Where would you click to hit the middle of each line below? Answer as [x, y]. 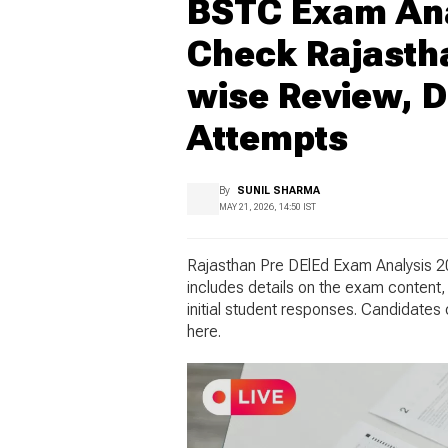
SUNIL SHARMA [278, 190]
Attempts [267, 138]
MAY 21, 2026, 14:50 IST [267, 207]
